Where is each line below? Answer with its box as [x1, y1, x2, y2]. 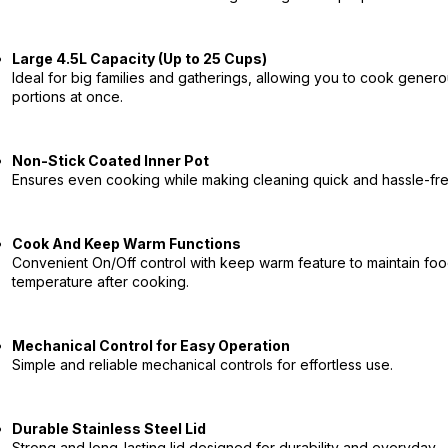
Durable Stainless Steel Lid [11, 420, 206, 437]
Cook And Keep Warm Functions [11, 235, 241, 252]
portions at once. [11, 88, 123, 105]
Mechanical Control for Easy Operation [11, 337, 290, 354]
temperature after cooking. [11, 273, 189, 290]
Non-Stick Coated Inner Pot [11, 152, 209, 169]
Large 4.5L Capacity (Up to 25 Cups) [11, 50, 267, 67]
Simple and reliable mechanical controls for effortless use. [11, 356, 393, 373]
